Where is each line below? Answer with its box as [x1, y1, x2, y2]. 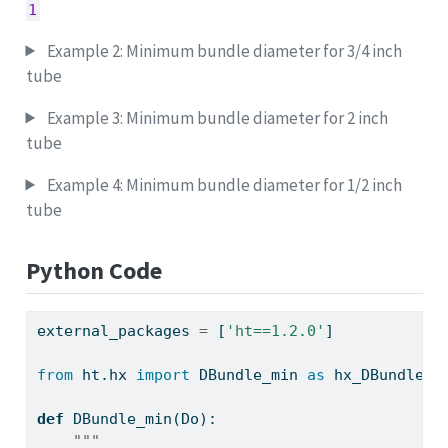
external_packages [36, 322, 199, 341]
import [135, 366, 190, 385]
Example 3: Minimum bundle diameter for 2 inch [43, 106, 388, 129]
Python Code [25, 254, 163, 286]
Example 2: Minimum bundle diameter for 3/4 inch [43, 39, 402, 62]
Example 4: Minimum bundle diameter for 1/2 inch [43, 173, 402, 196]
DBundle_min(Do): [63, 410, 217, 429]
